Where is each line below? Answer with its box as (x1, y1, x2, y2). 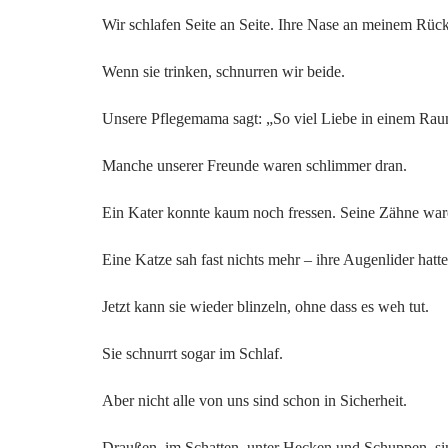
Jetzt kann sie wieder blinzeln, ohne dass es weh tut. (102, 298, 429, 315)
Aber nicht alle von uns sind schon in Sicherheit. (102, 392, 407, 409)
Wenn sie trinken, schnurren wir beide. (102, 63, 345, 80)
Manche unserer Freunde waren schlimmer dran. (102, 157, 407, 174)
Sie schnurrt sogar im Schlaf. (102, 345, 283, 362)
